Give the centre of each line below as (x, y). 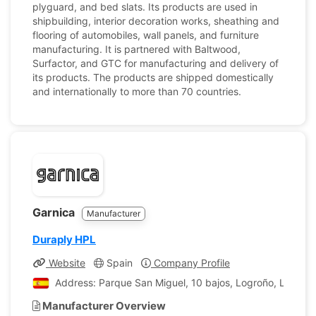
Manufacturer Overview (103, 306)
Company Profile (190, 263)
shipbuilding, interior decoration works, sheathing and (156, 21)
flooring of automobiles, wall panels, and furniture (146, 35)
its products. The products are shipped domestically (153, 77)
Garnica (55, 212)
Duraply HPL (64, 239)
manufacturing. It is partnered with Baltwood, (136, 49)
